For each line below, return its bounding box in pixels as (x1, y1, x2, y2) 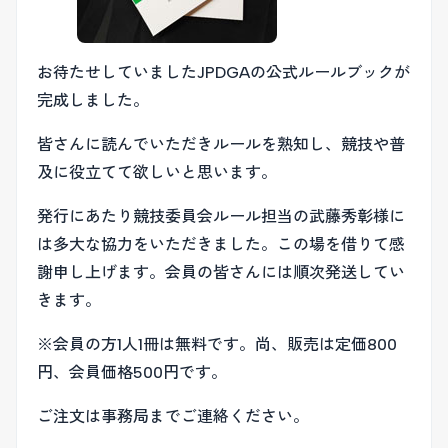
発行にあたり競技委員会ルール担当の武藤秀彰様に (37, 207, 405, 226)
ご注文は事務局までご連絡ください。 (37, 407, 309, 426)
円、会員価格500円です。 (37, 363, 227, 382)
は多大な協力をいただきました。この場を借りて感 (37, 235, 405, 254)
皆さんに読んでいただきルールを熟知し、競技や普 (37, 135, 405, 154)
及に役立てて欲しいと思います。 (37, 163, 277, 182)
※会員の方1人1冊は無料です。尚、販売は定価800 (37, 335, 397, 354)
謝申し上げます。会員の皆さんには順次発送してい (37, 263, 405, 282)
